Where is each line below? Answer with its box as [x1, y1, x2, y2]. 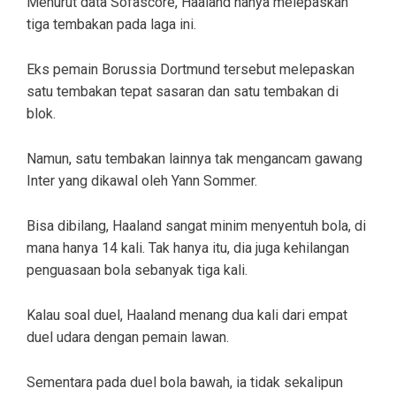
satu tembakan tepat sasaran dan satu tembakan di [27, 82, 339, 100]
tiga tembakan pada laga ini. [27, 15, 196, 33]
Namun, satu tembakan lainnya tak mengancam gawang [27, 149, 362, 167]
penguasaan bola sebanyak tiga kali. [27, 261, 247, 278]
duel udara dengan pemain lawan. [27, 328, 229, 346]
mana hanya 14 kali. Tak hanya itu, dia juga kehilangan [27, 239, 349, 256]
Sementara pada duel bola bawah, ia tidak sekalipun [27, 373, 343, 391]
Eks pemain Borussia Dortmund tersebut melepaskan [27, 60, 354, 78]
